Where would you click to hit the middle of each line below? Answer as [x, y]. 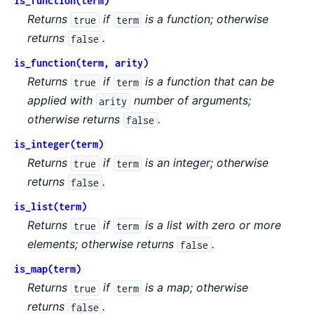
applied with [62, 101]
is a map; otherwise [194, 288]
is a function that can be [207, 82]
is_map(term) [48, 269]
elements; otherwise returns [103, 244]
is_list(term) [50, 207]
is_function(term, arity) [81, 63]
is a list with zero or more [211, 225]
